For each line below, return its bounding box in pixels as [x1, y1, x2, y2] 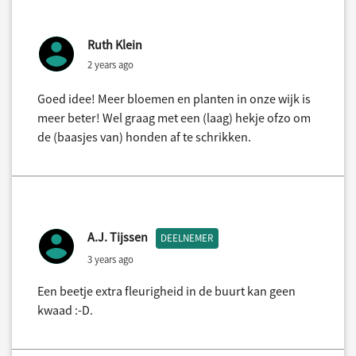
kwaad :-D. [37, 302, 93, 319]
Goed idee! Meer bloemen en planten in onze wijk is [37, 91, 311, 107]
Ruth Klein [87, 37, 142, 53]
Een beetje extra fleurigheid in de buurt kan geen [37, 283, 296, 300]
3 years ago [87, 252, 133, 265]
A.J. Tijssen [87, 229, 148, 246]
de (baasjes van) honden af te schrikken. [37, 129, 251, 145]
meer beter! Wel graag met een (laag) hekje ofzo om [37, 110, 311, 126]
